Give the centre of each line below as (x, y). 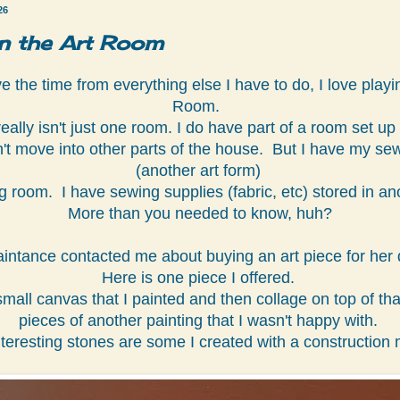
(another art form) (200, 171)
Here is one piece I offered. (200, 278)
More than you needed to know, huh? (200, 214)
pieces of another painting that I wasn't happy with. (200, 321)
